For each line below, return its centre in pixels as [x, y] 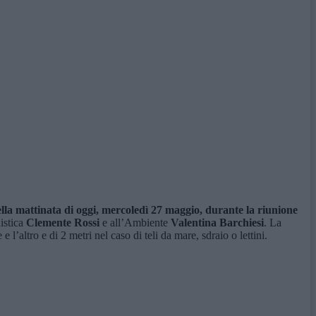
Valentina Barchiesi [217, 223]
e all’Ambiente [135, 223]
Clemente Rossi [61, 223]
